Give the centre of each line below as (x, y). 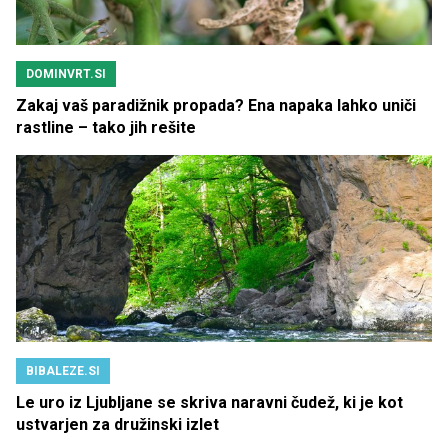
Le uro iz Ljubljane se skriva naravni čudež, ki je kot (209, 402)
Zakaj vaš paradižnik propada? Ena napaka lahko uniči (216, 105)
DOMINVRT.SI (66, 73)
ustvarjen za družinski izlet (117, 424)
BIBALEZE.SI (63, 370)
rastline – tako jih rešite (106, 127)
